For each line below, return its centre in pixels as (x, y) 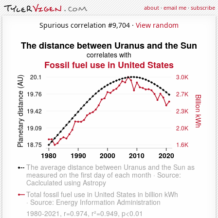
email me (175, 8)
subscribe (203, 8)
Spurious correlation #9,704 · (88, 25)
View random (157, 25)
